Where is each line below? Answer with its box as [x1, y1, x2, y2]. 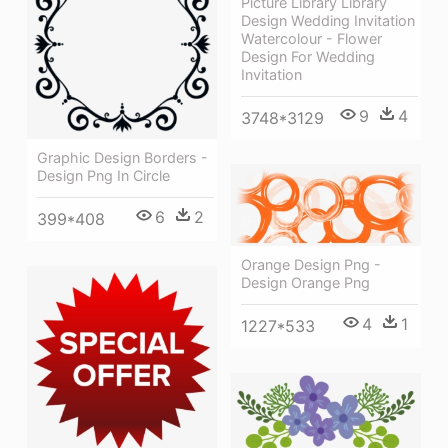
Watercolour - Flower [241, 29, 382, 47]
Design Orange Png [241, 273, 370, 291]
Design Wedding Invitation [241, 11, 415, 29]
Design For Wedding [241, 47, 375, 65]
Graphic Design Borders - [37, 149, 208, 167]
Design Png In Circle [37, 167, 170, 185]
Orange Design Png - [241, 255, 381, 273]
